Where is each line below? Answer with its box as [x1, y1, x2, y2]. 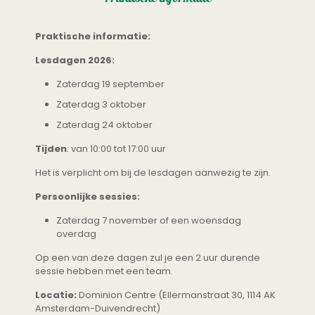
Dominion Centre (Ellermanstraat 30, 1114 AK [77, 288, 276, 302]
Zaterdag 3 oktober [56, 98, 146, 112]
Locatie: [35, 288, 77, 302]
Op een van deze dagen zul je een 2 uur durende [35, 251, 260, 265]
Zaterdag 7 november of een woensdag [56, 214, 241, 228]
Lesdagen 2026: [35, 53, 115, 67]
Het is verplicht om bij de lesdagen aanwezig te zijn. [35, 166, 271, 180]
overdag [56, 227, 96, 241]
